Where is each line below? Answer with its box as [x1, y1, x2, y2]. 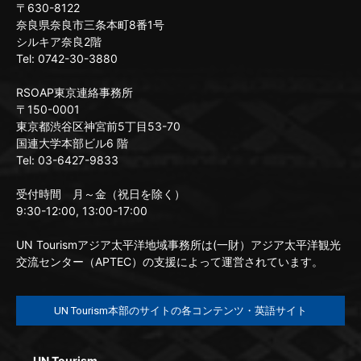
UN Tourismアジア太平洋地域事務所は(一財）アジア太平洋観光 [16, 237, 341, 251]
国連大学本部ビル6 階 [16, 135, 128, 150]
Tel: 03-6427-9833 [16, 152, 118, 167]
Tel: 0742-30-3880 [16, 51, 118, 65]
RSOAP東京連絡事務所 [16, 85, 133, 99]
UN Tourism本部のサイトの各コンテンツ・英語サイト [54, 304, 307, 317]
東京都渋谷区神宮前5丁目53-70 [16, 118, 180, 133]
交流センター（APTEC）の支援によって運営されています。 [16, 254, 323, 268]
